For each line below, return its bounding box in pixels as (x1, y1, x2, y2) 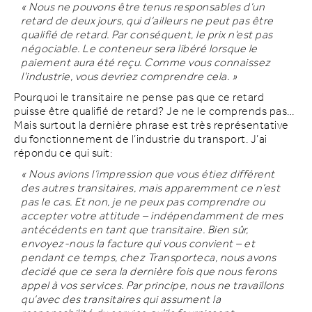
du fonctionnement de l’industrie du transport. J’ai (14, 128, 267, 150)
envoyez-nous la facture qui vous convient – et (21, 233, 255, 255)
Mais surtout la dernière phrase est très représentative (14, 114, 289, 136)
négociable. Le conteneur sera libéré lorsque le (21, 38, 258, 60)
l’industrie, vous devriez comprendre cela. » (21, 65, 237, 88)
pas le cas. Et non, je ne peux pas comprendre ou (21, 191, 265, 213)
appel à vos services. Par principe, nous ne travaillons (21, 274, 284, 297)
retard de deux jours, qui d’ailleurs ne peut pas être (21, 10, 274, 32)
